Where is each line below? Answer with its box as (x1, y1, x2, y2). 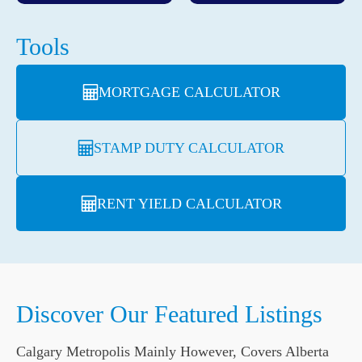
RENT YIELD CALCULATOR (96, 196, 282, 212)
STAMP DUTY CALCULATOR (94, 140, 284, 156)
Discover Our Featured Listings (16, 301, 322, 327)
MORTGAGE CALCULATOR (98, 84, 280, 100)
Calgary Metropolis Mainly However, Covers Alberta (16, 343, 329, 360)
